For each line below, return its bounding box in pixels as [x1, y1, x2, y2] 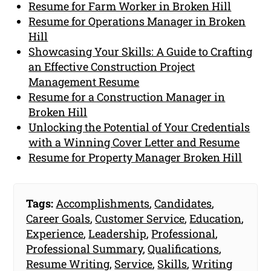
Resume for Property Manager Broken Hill [28, 150, 243, 165]
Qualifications [148, 241, 220, 256]
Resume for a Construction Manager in [28, 90, 226, 105]
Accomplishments [56, 196, 150, 211]
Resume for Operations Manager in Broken [28, 14, 246, 29]
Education [189, 211, 242, 226]
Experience [26, 226, 84, 241]
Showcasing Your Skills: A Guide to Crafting [28, 44, 253, 59]
